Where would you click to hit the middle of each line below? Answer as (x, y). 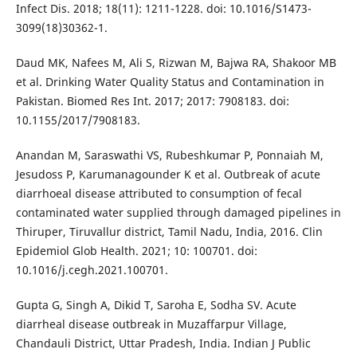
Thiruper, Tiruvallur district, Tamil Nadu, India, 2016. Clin (169, 232)
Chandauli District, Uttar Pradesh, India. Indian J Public (163, 343)
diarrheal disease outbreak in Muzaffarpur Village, (151, 324)
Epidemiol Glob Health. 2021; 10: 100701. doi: (136, 251)
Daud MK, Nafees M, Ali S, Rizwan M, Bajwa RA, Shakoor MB (176, 63)
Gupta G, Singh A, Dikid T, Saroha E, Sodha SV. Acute (156, 305)
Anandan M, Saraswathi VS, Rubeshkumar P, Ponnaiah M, (169, 155)
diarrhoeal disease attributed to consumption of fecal (159, 194)
